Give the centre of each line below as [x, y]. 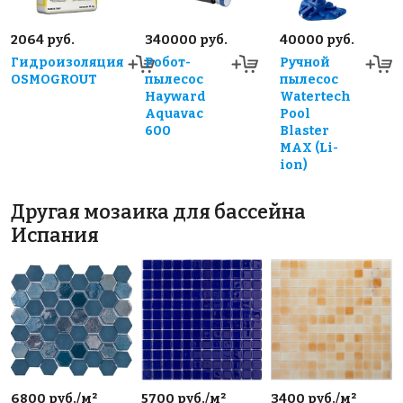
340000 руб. [187, 40]
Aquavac [175, 114]
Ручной [304, 63]
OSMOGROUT [54, 80]
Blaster [304, 131]
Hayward [176, 97]
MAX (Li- [309, 148]
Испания [55, 236]
